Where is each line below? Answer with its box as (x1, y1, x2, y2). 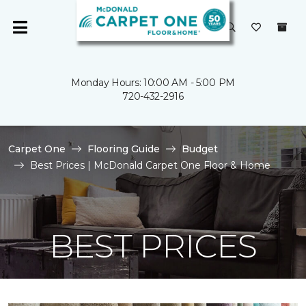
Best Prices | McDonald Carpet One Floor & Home (30, 159, 270, 171)
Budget (182, 143, 218, 155)
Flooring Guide (87, 143, 160, 155)
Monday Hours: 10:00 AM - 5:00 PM (70, 76, 236, 89)
